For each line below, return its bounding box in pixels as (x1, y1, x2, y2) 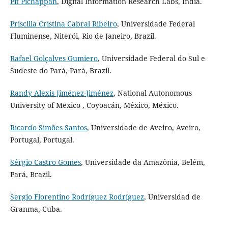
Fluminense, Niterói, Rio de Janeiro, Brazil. (10, 31, 156, 41)
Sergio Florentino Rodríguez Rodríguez (10, 191, 144, 202)
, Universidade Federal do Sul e (97, 53, 205, 63)
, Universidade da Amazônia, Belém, (80, 157, 205, 167)
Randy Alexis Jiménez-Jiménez (10, 88, 113, 98)
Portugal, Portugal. (10, 134, 74, 145)
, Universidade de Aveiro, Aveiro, (87, 122, 201, 132)
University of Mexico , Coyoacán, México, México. (10, 100, 179, 110)
